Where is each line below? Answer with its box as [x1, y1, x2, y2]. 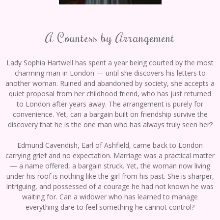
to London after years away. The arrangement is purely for [17, 99, 203, 109]
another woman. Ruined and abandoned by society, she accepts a [5, 79, 215, 88]
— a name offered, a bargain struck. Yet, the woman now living [10, 161, 210, 171]
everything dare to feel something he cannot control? [26, 202, 194, 212]
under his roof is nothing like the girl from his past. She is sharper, [6, 171, 214, 181]
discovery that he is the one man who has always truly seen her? [7, 120, 213, 130]
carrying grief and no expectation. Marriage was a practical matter [5, 151, 215, 161]
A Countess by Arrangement [45, 29, 175, 46]
